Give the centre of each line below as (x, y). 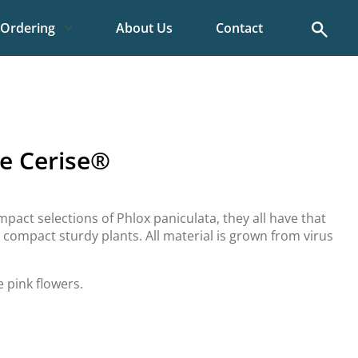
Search (332, 27)
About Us (144, 28)
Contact (239, 28)
